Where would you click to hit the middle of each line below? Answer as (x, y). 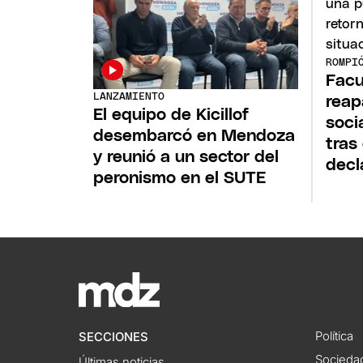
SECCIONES (114, 337)
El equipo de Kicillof (171, 114)
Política (334, 336)
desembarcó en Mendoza (194, 135)
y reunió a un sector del (186, 156)
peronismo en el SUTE (180, 177)
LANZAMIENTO (129, 96)
